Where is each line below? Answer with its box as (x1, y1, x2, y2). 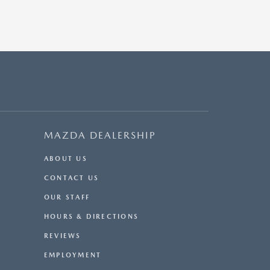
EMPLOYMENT (44, 251, 102, 260)
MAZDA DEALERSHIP (44, 130, 156, 142)
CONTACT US (44, 174, 99, 183)
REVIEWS (44, 232, 81, 240)
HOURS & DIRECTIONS (44, 213, 139, 221)
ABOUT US (44, 155, 87, 163)
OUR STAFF (44, 193, 90, 202)
